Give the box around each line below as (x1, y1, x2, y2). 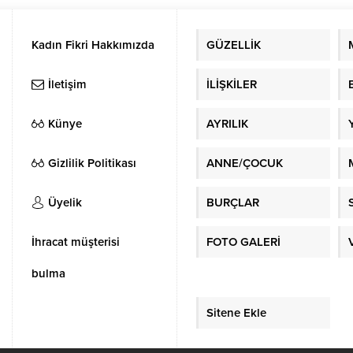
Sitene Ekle (206, 301, 266, 316)
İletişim (48, 72, 87, 87)
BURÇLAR (206, 191, 259, 206)
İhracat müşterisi (32, 230, 121, 245)
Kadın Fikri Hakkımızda (32, 33, 155, 48)
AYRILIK (206, 112, 248, 127)
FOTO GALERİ (206, 230, 281, 245)
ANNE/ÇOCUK (206, 151, 283, 166)
